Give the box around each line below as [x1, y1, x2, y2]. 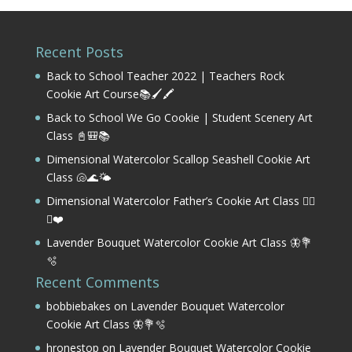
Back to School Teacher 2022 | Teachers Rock [46, 68, 284, 83]
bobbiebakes [46, 298, 111, 313]
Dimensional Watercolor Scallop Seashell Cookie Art [46, 151, 310, 167]
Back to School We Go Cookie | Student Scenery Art [46, 109, 313, 125]
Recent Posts [35, 42, 123, 61]
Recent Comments [35, 272, 159, 291]
